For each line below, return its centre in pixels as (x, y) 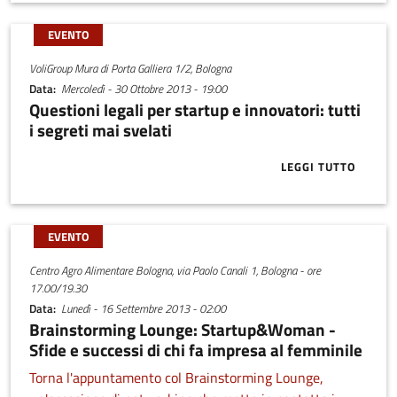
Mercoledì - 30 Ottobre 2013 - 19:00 (144, 88)
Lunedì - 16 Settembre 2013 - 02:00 (144, 308)
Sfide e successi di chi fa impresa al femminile (195, 350)
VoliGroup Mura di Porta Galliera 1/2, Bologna (130, 69)
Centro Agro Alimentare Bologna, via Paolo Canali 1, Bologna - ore (175, 271)
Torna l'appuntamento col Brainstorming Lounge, (176, 378)
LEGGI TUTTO (319, 166)
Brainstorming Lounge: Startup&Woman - (182, 330)
